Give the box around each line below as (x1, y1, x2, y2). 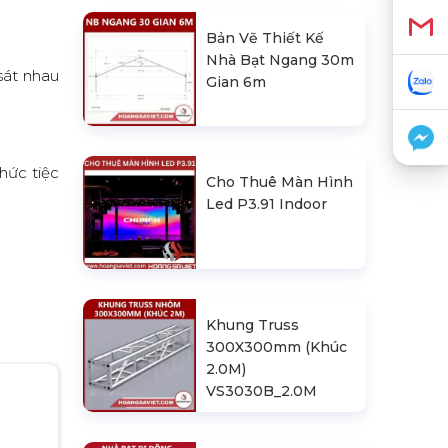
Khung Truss (206, 315, 300, 334)
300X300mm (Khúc (206, 337, 348, 356)
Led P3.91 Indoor (206, 194, 328, 213)
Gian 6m (206, 73, 267, 92)
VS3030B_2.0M (206, 381, 318, 400)
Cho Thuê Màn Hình (206, 172, 354, 191)
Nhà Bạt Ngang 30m (206, 51, 355, 70)
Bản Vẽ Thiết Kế (206, 29, 325, 48)
